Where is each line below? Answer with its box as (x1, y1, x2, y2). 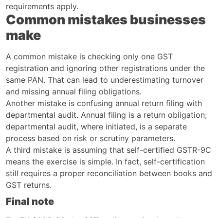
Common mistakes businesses (6, 11, 206, 28)
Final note (6, 195, 54, 207)
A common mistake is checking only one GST (6, 51, 173, 61)
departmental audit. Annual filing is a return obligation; (6, 109, 207, 120)
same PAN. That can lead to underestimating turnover (6, 74, 203, 85)
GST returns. (6, 180, 52, 190)
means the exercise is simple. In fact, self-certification (6, 156, 205, 166)
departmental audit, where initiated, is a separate (6, 121, 187, 131)
